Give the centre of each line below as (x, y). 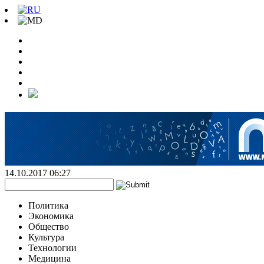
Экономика (51, 216)
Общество (49, 227)
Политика (48, 205)
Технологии (52, 248)
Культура (46, 237)
